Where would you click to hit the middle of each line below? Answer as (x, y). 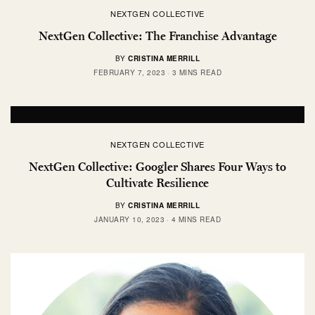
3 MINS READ (197, 73)
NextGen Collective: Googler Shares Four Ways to (157, 167)
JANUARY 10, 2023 (129, 220)
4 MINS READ (196, 220)
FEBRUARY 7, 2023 (129, 73)
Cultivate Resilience (157, 183)
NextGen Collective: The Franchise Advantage (157, 36)
